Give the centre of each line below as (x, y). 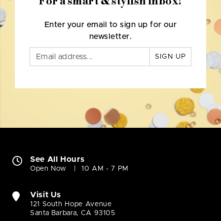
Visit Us (46, 195)
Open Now (49, 169)
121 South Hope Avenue (71, 204)
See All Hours (57, 160)
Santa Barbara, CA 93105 (73, 213)
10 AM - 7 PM (105, 169)
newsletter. (110, 37)
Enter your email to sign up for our (110, 25)
